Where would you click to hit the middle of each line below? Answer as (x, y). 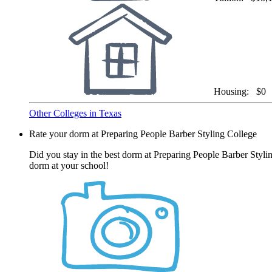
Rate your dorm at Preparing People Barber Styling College (143, 134)
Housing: (234, 91)
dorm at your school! (69, 165)
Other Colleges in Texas (75, 113)
